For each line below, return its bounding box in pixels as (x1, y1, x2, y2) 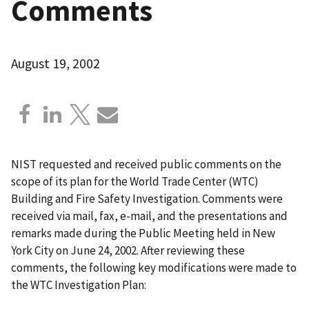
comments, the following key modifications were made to (11, 259, 297, 275)
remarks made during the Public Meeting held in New (11, 225, 275, 241)
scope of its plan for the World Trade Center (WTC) (11, 173, 259, 189)
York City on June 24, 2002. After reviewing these (11, 242, 245, 258)
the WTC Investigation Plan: (11, 277, 146, 292)
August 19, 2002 (11, 54, 100, 72)
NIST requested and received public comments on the (11, 156, 281, 172)
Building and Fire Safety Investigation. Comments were (11, 190, 283, 206)
